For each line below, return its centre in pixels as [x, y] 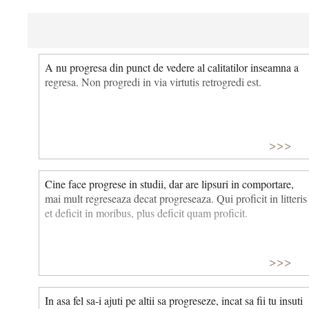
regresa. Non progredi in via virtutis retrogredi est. [153, 82]
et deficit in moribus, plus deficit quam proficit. [146, 213]
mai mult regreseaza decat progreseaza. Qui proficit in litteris [176, 198]
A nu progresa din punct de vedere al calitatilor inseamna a [172, 68]
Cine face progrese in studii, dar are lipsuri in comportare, [169, 184]
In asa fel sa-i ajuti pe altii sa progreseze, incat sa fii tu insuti [174, 300]
